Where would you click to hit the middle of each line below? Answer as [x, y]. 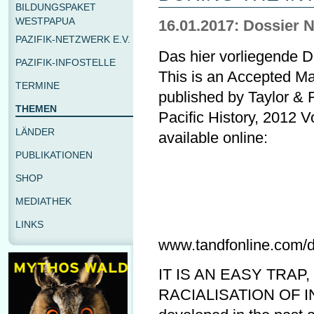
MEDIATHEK [43, 201]
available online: [213, 138]
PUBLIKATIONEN [54, 155]
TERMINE [37, 86]
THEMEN [36, 109]
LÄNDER [35, 132]
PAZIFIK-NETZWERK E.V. [73, 39]
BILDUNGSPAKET [56, 7]
